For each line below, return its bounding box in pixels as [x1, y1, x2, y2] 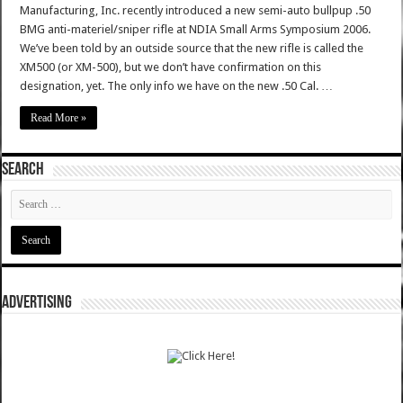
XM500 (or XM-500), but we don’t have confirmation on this [20, 60, 322, 75]
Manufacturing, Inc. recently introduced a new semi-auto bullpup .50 [20, 4, 372, 18]
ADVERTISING [2, 294, 73, 313]
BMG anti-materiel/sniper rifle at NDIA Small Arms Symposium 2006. [20, 22, 372, 37]
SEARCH [2, 161, 45, 180]
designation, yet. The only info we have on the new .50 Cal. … [20, 79, 334, 94]
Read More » [31, 112, 87, 125]
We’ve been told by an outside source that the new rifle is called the [20, 41, 364, 56]
